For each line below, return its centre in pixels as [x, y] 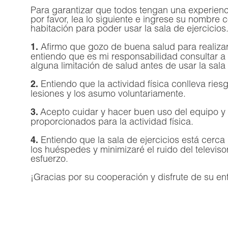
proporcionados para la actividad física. [112, 121]
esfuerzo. [49, 158]
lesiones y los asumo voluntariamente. [108, 93]
